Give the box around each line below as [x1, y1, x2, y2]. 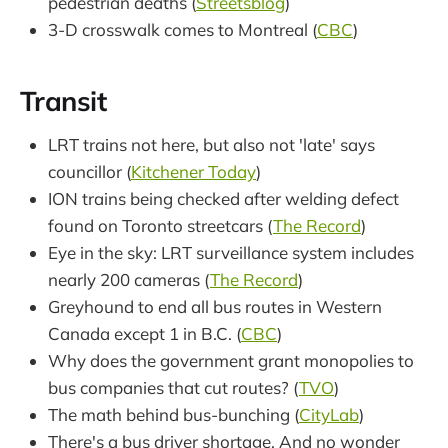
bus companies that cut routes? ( [48, 376, 299, 398]
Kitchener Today [131, 160, 256, 182]
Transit [20, 84, 107, 119]
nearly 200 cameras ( [48, 268, 210, 290]
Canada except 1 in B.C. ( [48, 322, 241, 344]
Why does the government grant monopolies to [48, 349, 414, 371]
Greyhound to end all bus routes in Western [48, 295, 382, 317]
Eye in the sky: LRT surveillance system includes [48, 241, 414, 263]
